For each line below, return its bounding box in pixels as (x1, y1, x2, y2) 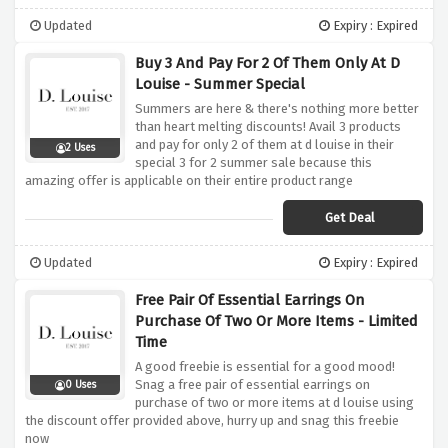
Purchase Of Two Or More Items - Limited (135, 312, 418, 331)
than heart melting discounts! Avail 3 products (135, 119, 401, 135)
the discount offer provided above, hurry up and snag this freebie (25, 413, 399, 429)
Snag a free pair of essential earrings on (135, 377, 370, 393)
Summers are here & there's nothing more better (135, 101, 419, 117)
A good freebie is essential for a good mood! (135, 359, 395, 375)
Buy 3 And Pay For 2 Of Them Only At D (135, 54, 400, 73)
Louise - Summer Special (135, 75, 305, 94)
